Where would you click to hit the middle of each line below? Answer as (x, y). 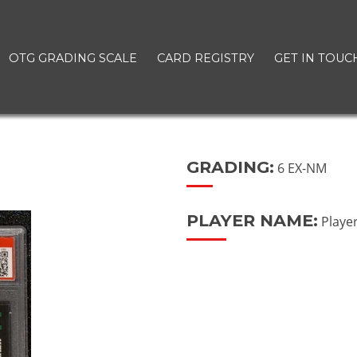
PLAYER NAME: (253, 221)
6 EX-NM (301, 169)
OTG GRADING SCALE (73, 59)
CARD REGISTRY (206, 59)
